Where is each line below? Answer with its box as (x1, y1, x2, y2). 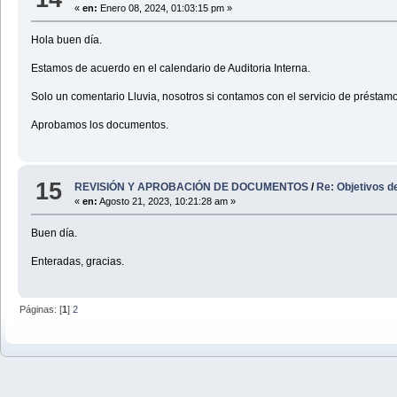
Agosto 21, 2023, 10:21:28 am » (97, 195, 237, 206)
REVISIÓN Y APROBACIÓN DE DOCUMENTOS (74, 180, 309, 193)
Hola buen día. (30, 34, 102, 47)
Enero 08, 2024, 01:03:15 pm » (97, 3, 233, 14)
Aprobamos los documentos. (30, 119, 168, 132)
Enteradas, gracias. (30, 254, 124, 268)
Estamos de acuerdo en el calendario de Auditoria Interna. (30, 62, 310, 75)
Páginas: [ (19, 304, 63, 315)
